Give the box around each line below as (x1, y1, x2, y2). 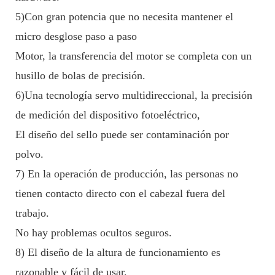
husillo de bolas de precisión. (15, 69, 145, 82)
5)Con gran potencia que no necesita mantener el (15, 10, 233, 23)
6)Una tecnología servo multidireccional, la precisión (15, 89, 252, 102)
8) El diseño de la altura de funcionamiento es (15, 246, 220, 259)
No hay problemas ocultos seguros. (15, 227, 172, 239)
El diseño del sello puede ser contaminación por (15, 128, 229, 141)
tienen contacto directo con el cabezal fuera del (15, 187, 225, 200)
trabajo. (15, 207, 49, 220)
